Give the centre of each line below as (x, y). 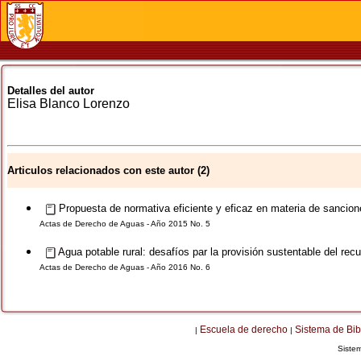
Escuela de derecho (244, 330)
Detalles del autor (51, 91)
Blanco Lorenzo (85, 104)
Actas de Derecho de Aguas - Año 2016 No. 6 (125, 267)
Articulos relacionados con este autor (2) (108, 170)
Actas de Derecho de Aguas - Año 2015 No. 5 (125, 224)
